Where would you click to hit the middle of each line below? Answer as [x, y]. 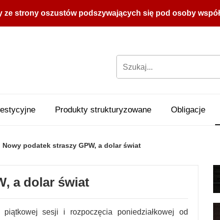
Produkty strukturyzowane [103, 110]
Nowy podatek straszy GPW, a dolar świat [72, 145]
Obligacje [188, 110]
